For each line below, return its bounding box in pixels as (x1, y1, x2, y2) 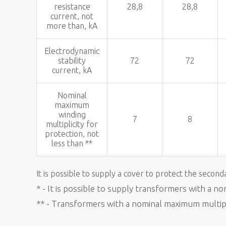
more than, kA (46, 21, 97, 30)
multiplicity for (46, 120, 98, 129)
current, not (50, 12, 93, 21)
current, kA (52, 66, 92, 75)
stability (58, 56, 86, 65)
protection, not (45, 129, 99, 138)
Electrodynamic (44, 46, 99, 55)
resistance (53, 2, 90, 11)
